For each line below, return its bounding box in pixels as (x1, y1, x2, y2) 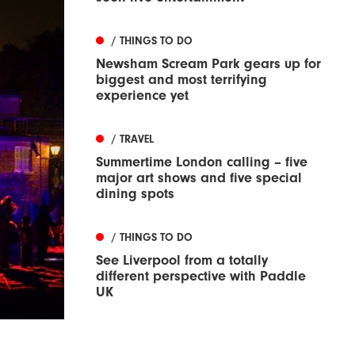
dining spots (96, 185, 174, 203)
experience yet (96, 87, 189, 105)
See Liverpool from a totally (96, 252, 268, 269)
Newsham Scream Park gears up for (96, 55, 321, 73)
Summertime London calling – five (96, 154, 307, 171)
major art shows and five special (96, 170, 302, 187)
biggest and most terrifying (96, 71, 267, 89)
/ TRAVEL (112, 132, 154, 147)
